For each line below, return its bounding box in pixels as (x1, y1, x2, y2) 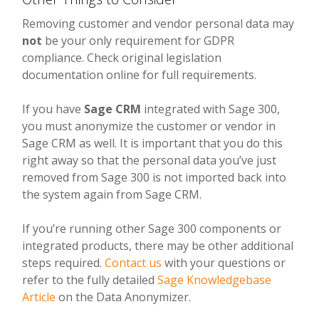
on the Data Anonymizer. (56, 288, 192, 305)
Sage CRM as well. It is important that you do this (22, 135, 283, 151)
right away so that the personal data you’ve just (22, 152, 277, 168)
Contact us (105, 254, 162, 271)
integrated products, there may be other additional (22, 237, 294, 253)
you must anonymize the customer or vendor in (22, 117, 276, 134)
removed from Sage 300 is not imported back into (22, 169, 287, 185)
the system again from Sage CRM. (22, 186, 202, 202)
